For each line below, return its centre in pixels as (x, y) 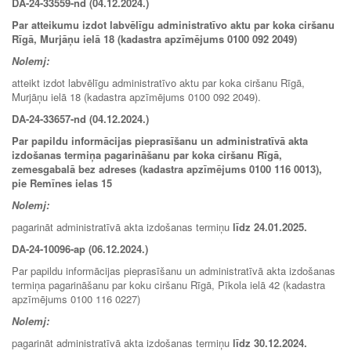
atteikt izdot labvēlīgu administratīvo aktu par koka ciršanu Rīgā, (158, 82)
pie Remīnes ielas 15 (62, 183)
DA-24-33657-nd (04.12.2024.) (80, 118)
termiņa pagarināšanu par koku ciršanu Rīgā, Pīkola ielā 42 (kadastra (168, 284)
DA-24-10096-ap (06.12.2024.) (80, 248)
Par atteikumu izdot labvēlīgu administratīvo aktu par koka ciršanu (173, 24)
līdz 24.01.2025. (270, 226)
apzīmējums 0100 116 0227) (76, 299)
